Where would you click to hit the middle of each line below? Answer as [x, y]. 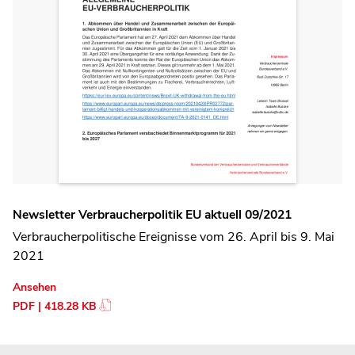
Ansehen [34, 288]
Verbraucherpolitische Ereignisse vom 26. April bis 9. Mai [174, 237]
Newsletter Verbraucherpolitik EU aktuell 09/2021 [152, 214]
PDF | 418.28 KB [55, 307]
